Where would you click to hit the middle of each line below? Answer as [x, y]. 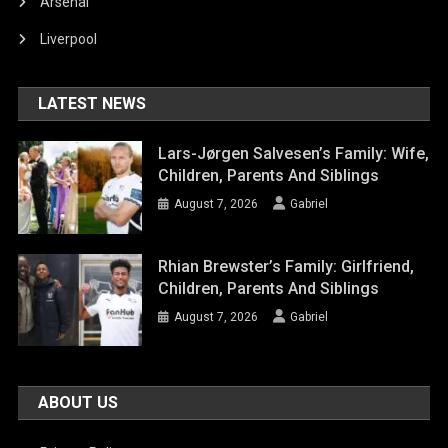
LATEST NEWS [92, 104]
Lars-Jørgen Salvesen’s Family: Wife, [294, 154]
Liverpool [69, 39]
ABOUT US [78, 403]
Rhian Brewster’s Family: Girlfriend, [286, 266]
